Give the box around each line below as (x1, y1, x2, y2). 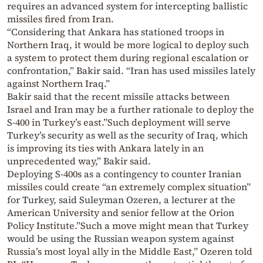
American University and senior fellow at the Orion (7, 206, 234, 220)
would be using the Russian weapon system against (7, 232, 234, 245)
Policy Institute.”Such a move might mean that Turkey (7, 219, 248, 232)
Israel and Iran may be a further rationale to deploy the (7, 103, 254, 116)
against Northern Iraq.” (7, 77, 110, 90)
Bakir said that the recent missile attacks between (7, 90, 230, 103)
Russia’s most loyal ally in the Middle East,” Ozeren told (7, 245, 252, 258)
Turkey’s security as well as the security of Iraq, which (7, 129, 248, 142)
